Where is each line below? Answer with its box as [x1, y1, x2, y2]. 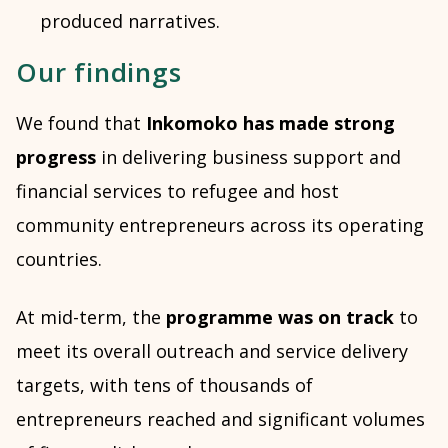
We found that [16, 110, 146, 135]
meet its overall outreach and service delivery [16, 338, 408, 363]
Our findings [16, 53, 182, 90]
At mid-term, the [16, 304, 166, 329]
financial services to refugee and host [16, 178, 339, 203]
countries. [16, 246, 102, 271]
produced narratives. [40, 8, 220, 33]
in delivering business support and [96, 144, 401, 169]
